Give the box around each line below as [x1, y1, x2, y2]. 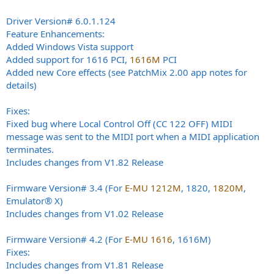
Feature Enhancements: [6, 27, 105, 40]
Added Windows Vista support [6, 40, 133, 53]
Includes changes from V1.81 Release [6, 258, 163, 271]
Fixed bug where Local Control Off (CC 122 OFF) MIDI [6, 117, 232, 130]
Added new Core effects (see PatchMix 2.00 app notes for [6, 65, 247, 78]
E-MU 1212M [125, 181, 181, 194]
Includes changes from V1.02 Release [6, 207, 163, 220]
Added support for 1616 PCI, [6, 53, 130, 65]
